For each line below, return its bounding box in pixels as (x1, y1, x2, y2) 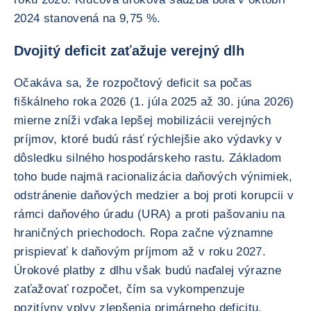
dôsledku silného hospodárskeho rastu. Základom (14, 151, 282, 165)
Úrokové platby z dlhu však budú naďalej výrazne (14, 264, 281, 277)
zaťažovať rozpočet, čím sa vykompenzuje (14, 283, 245, 296)
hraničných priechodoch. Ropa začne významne (14, 226, 274, 239)
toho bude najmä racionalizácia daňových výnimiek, (14, 170, 293, 183)
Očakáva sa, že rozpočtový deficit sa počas (14, 76, 253, 90)
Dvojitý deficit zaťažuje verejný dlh (14, 43, 244, 58)
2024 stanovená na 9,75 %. (14, 12, 161, 25)
